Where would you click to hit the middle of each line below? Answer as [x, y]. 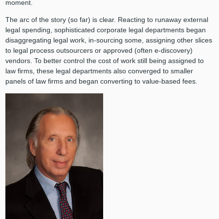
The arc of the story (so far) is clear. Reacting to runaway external [107, 20]
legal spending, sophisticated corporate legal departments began [105, 30]
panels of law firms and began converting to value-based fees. [101, 81]
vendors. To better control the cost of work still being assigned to [104, 61]
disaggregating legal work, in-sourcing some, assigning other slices [109, 40]
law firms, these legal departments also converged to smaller [99, 71]
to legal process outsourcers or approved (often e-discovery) [99, 50]
